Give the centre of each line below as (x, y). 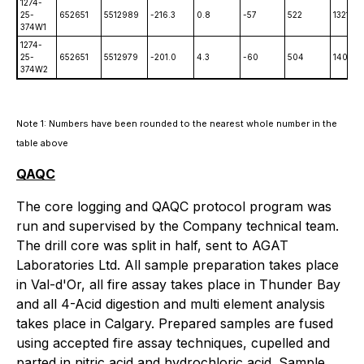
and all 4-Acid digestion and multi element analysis (171, 304)
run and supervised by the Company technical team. (178, 226)
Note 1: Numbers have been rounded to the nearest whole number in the (177, 124)
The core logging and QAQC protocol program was (174, 207)
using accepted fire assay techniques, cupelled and (173, 343)
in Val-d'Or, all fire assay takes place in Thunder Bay (178, 285)
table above (42, 143)
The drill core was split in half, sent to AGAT (152, 246)
